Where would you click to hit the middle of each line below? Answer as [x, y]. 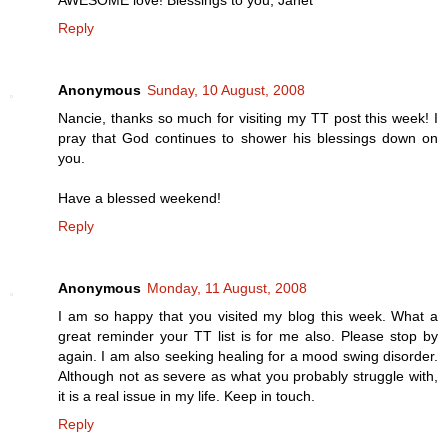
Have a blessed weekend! [139, 197]
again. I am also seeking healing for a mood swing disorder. [248, 355]
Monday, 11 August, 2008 [227, 287]
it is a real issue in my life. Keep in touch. [186, 395]
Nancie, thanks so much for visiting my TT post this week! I [248, 117]
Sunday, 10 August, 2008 [226, 89]
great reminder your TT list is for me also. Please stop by [248, 335]
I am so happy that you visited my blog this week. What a [248, 315]
